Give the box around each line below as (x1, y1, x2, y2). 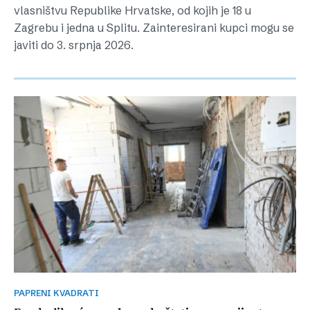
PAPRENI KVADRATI (19, 288, 99, 298)
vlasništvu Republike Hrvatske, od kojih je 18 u (14, 3, 251, 17)
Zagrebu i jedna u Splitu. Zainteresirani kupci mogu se (14, 21, 294, 35)
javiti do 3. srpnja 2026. (14, 38, 134, 52)
